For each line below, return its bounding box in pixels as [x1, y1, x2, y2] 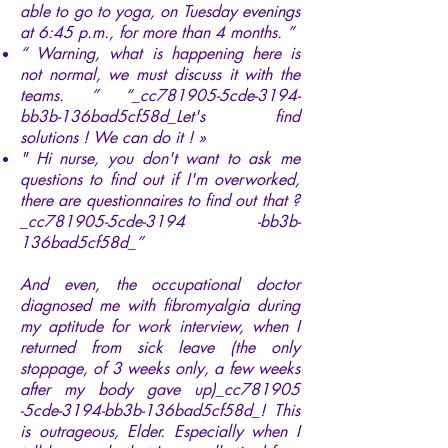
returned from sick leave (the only [20, 336, 300, 358]
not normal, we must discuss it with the [20, 63, 300, 85]
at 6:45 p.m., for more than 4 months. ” [20, 21, 294, 43]
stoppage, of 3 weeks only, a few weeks [20, 357, 300, 379]
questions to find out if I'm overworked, [20, 168, 300, 190]
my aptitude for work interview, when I [20, 315, 300, 337]
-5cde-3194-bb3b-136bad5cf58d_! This [20, 399, 300, 421]
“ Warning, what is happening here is [20, 42, 300, 64]
